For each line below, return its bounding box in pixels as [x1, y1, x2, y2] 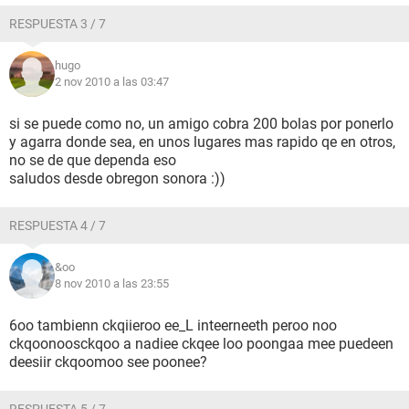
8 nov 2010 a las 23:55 [55, 277, 169, 290]
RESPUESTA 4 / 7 [9, 218, 106, 233]
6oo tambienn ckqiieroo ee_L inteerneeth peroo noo [9, 317, 337, 334]
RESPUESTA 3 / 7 [9, 16, 106, 31]
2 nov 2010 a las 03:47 [55, 75, 169, 89]
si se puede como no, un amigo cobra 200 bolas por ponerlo [9, 115, 393, 132]
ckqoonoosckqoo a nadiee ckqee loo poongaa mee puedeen [9, 335, 393, 352]
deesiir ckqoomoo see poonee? [9, 353, 207, 371]
